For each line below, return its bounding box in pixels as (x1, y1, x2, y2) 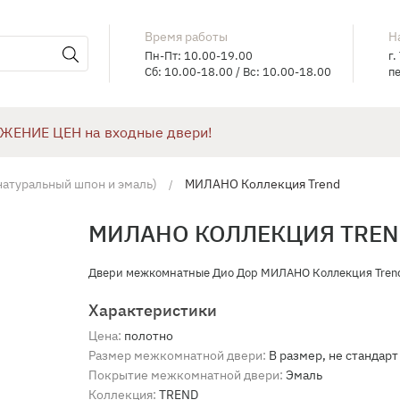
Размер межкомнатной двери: (88, 347, 266, 363)
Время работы (145, 28, 229, 45)
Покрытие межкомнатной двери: (88, 367, 283, 383)
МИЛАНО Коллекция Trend (185, 176, 340, 192)
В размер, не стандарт (269, 347, 398, 363)
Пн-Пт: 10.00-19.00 (145, 47, 254, 63)
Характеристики (88, 300, 217, 321)
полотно (124, 328, 173, 344)
